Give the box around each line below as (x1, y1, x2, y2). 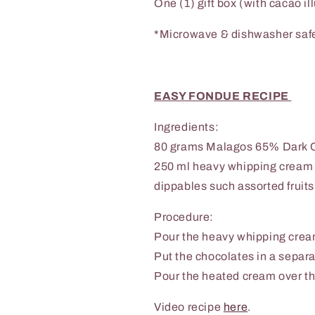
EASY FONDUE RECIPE (154, 89, 292, 102)
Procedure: (154, 210, 217, 223)
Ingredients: (154, 120, 219, 133)
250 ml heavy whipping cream (154, 160, 314, 172)
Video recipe (154, 300, 224, 313)
